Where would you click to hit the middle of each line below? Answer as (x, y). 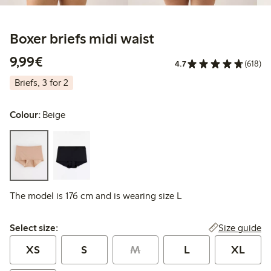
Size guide (240, 228)
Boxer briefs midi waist (82, 39)
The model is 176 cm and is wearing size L (96, 196)
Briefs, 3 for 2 (41, 83)
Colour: (25, 115)
